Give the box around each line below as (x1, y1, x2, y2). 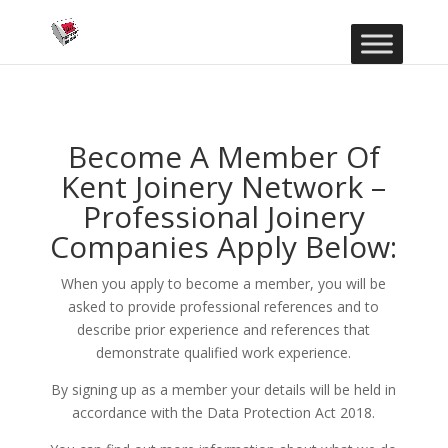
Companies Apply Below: (50, 226, 398, 267)
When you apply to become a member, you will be (61, 274, 387, 293)
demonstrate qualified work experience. (96, 343, 352, 362)
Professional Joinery (82, 196, 365, 237)
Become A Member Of (67, 136, 380, 177)
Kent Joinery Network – (61, 166, 387, 207)
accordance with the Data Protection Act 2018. (72, 403, 376, 422)
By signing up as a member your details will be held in (51, 380, 397, 399)
